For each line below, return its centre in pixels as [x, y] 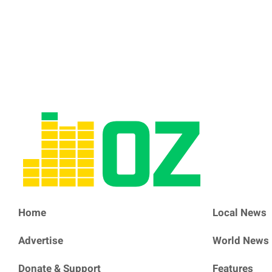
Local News [240, 212]
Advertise [41, 240]
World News [241, 240]
